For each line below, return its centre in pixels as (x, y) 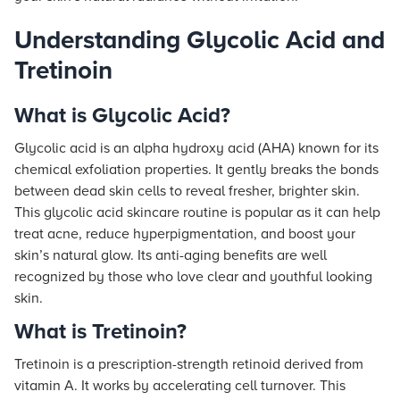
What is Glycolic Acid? (122, 116)
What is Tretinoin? (100, 332)
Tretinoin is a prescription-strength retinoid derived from (189, 364)
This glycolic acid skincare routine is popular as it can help (197, 212)
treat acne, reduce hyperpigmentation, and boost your (185, 234)
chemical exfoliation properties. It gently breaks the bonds (196, 170)
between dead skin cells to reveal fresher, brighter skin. (187, 191)
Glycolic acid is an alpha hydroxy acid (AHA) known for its (196, 148)
